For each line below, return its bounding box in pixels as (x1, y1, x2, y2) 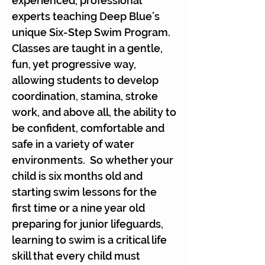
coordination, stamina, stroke (12, 90, 158, 103)
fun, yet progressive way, (12, 58, 136, 71)
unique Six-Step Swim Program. (12, 26, 170, 39)
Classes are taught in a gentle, (12, 42, 163, 55)
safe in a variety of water (12, 138, 134, 151)
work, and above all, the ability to (12, 106, 176, 119)
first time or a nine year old (12, 202, 145, 215)
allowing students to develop (12, 74, 159, 87)
